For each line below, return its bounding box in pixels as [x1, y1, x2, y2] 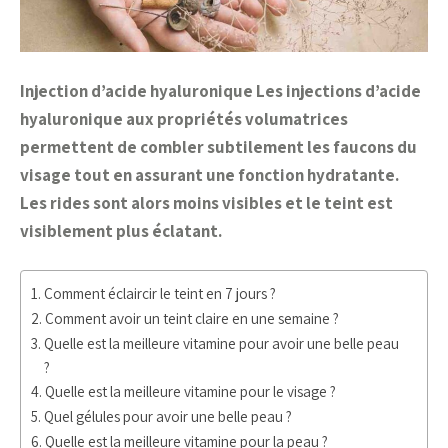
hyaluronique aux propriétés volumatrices [20, 108, 348, 130]
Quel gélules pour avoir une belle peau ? [44, 406, 293, 426]
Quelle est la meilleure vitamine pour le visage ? [45, 381, 337, 401]
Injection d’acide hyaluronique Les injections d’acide [20, 80, 421, 102]
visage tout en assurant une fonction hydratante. [20, 164, 399, 186]
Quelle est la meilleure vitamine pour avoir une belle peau [44, 333, 400, 353]
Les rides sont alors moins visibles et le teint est [20, 192, 393, 214]
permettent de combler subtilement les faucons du [20, 136, 417, 158]
